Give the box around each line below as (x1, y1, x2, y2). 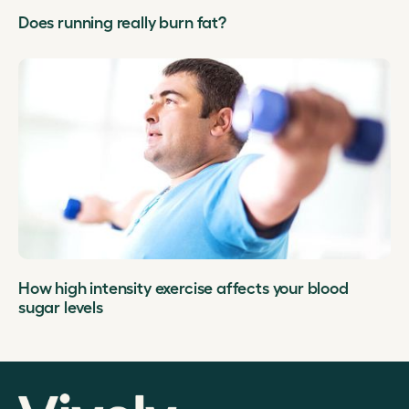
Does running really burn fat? (18, 11, 226, 32)
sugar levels (18, 296, 103, 317)
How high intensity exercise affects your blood (18, 277, 349, 298)
